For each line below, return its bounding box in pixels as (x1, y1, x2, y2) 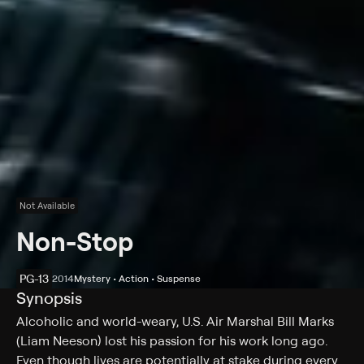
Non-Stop (16, 224, 133, 258)
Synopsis (16, 288, 82, 308)
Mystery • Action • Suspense (74, 272, 201, 284)
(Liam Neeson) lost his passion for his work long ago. (16, 332, 327, 349)
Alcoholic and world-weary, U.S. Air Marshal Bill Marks (16, 313, 334, 329)
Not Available (19, 200, 75, 211)
